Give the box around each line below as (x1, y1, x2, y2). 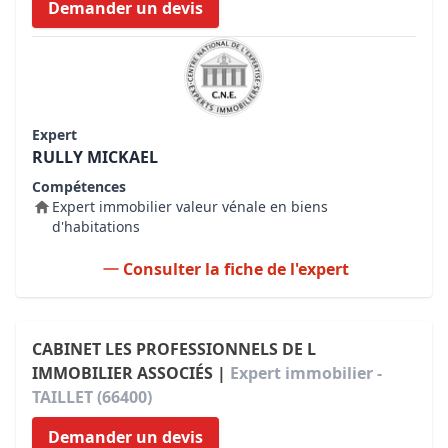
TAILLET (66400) (32, 386, 152, 408)
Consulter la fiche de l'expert (123, 258, 349, 280)
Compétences (32, 177, 126, 196)
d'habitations (52, 217, 140, 236)
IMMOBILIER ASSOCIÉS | (32, 362, 230, 384)
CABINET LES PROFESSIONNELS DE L (32, 338, 316, 360)
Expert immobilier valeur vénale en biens (52, 197, 328, 216)
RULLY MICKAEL (32, 146, 158, 168)
